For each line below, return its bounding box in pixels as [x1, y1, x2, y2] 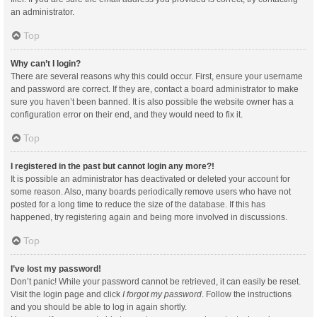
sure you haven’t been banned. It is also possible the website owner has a [11, 96, 294, 107]
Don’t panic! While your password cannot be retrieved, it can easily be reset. [11, 276, 301, 287]
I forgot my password [122, 289, 202, 299]
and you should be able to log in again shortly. [11, 301, 187, 312]
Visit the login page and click [11, 289, 122, 299]
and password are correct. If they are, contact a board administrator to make [11, 83, 299, 94]
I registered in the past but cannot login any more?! [11, 161, 214, 171]
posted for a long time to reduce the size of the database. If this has [11, 199, 265, 209]
